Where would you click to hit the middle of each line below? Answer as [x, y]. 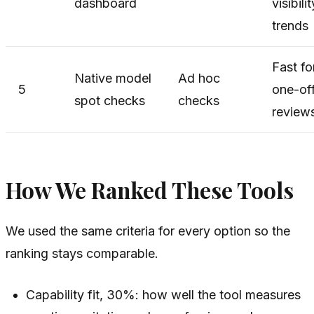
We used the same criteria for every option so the [148, 231]
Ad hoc [199, 78]
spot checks [110, 100]
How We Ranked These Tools [150, 190]
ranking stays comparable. [82, 253]
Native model [113, 78]
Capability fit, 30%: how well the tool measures [164, 294]
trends [290, 25]
